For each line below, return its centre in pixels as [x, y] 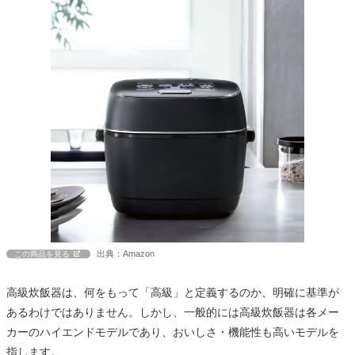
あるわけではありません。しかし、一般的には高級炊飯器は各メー [173, 312]
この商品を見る [42, 254]
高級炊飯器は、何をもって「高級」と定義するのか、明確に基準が [173, 292]
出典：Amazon [126, 253]
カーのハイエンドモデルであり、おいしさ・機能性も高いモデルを [173, 332]
